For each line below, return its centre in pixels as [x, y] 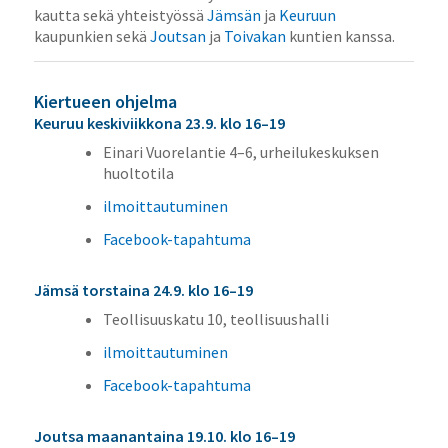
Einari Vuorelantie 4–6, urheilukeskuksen [240, 151]
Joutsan [177, 36]
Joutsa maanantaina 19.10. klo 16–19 [164, 435]
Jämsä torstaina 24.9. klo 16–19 [143, 289]
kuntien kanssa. [340, 36]
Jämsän [233, 15]
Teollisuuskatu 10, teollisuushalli [215, 318]
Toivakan [254, 36]
